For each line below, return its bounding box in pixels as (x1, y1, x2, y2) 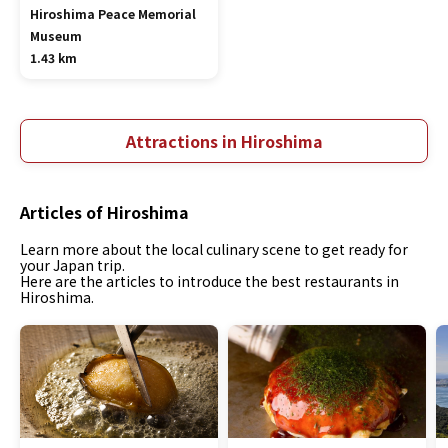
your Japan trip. (20, 255, 125, 275)
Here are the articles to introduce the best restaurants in (20, 271, 399, 291)
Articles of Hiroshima (20, 200, 189, 224)
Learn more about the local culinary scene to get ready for (20, 239, 408, 259)
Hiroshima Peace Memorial (30, 5, 196, 22)
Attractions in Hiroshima (125, 129, 323, 153)
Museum (30, 27, 82, 44)
